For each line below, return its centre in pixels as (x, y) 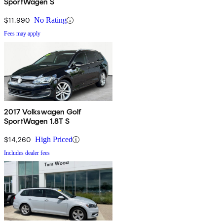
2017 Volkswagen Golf (43, 112)
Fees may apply (22, 34)
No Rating (50, 20)
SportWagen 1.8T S (37, 121)
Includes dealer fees (27, 153)
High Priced (54, 140)
